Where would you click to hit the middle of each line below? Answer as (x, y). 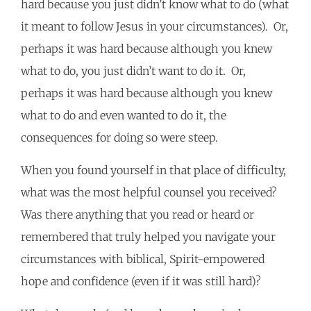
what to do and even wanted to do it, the (124, 116)
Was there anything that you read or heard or (137, 215)
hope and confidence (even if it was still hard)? (144, 281)
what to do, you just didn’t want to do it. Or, (133, 71)
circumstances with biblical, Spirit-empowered (143, 259)
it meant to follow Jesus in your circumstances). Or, (154, 27)
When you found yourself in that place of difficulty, (153, 170)
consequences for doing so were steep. (122, 138)
